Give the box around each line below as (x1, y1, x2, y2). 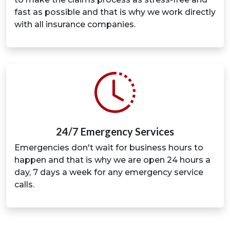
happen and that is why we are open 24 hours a (14, 155, 210, 165)
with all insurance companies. (14, 20, 136, 30)
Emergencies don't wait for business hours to (14, 143, 203, 153)
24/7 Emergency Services (56, 125, 174, 138)
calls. (14, 180, 34, 190)
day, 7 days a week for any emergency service (14, 167, 203, 178)
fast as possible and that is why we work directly (14, 7, 216, 17)
